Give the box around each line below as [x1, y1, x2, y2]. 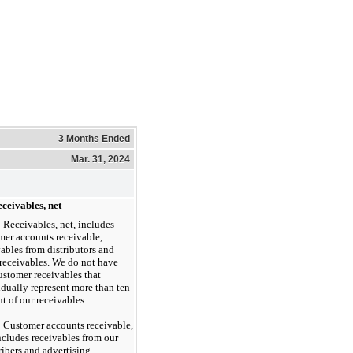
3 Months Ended [58, 132, 130, 144]
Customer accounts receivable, [3, 318, 133, 331]
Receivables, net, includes [3, 217, 114, 230]
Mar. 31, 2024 [71, 153, 130, 165]
